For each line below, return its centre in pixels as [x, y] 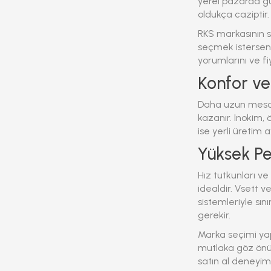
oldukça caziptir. [233, 14]
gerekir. [214, 215]
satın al [214, 261]
